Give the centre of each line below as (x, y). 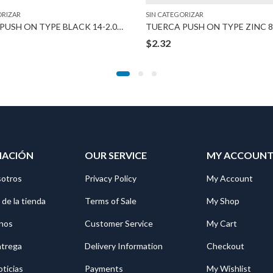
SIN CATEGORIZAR (175, 14)
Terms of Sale (111, 200)
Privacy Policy (111, 178)
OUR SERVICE (116, 155)
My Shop (223, 200)
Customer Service (119, 223)
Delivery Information (124, 246)
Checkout (225, 246)
